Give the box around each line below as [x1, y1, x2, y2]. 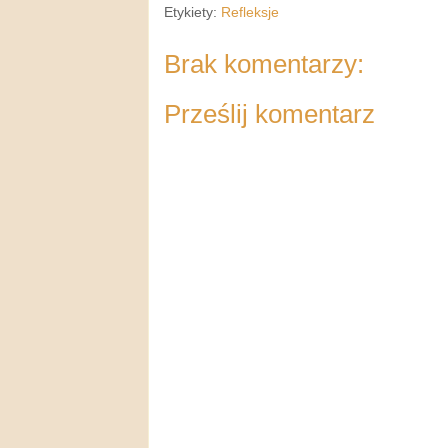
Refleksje [221, 4, 279, 20]
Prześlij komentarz [164, 99, 375, 129]
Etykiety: [164, 4, 221, 20]
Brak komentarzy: [164, 48, 364, 79]
